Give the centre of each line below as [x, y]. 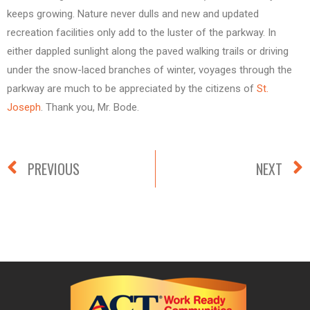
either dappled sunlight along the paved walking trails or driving [148, 52]
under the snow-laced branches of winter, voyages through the [149, 70]
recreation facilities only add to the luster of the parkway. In [142, 33]
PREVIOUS [54, 168]
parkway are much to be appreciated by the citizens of [132, 89]
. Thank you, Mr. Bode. [90, 108]
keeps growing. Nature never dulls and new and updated [133, 14]
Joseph [24, 108]
